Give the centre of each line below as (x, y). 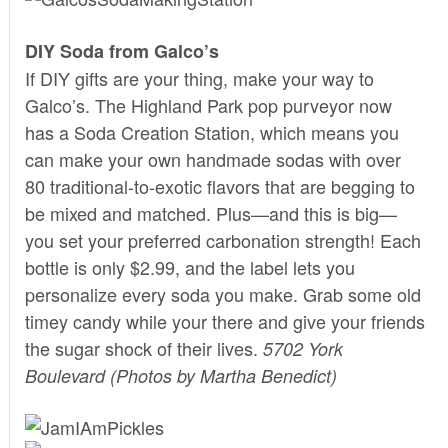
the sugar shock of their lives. (143, 347)
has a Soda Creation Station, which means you (211, 131)
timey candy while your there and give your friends (224, 320)
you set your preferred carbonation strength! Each (222, 239)
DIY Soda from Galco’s (121, 50)
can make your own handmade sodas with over (212, 158)
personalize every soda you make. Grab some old (222, 293)
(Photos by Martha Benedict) (223, 375)
